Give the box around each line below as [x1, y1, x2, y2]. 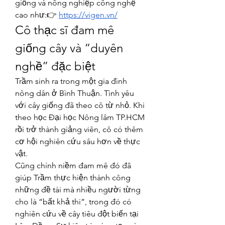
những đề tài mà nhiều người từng [15, 185, 141, 194]
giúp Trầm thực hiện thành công [15, 173, 131, 182]
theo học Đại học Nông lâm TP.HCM [15, 113, 145, 122]
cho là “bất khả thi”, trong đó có [15, 197, 132, 206]
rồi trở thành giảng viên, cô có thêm [15, 125, 143, 134]
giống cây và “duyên [15, 41, 123, 55]
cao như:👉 [15, 10, 59, 20]
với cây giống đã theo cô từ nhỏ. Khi [15, 100, 145, 110]
